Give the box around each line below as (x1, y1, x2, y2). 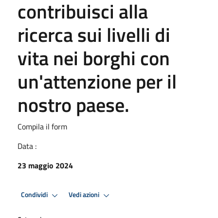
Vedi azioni (69, 189, 101, 200)
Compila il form (18, 120, 67, 132)
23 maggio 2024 (18, 159, 73, 171)
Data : (18, 140, 36, 152)
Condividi (21, 189, 49, 200)
